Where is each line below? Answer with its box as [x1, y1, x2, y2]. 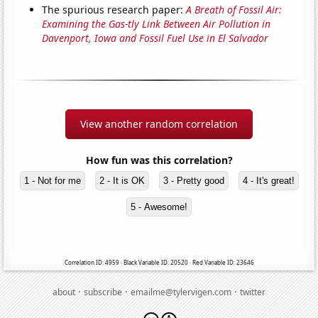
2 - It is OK [99, 175, 145, 187]
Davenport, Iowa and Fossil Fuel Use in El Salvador [42, 31, 269, 45]
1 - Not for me [23, 175, 81, 187]
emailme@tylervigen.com [131, 286, 231, 299]
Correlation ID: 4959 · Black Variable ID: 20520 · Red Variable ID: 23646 [64, 258, 254, 267]
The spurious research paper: [42, 3, 187, 17]
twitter [240, 286, 265, 299]
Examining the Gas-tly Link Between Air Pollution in [42, 17, 271, 31]
